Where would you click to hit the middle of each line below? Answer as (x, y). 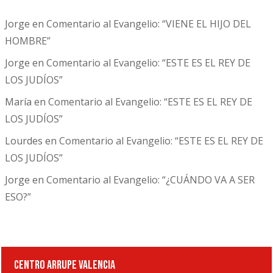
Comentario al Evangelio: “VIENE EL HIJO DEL (149, 23)
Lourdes (24, 140)
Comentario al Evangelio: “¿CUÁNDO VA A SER (151, 179)
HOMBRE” (28, 41)
